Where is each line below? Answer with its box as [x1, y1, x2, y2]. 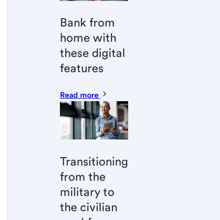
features [59, 61, 104, 76]
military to [59, 184, 114, 199]
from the [59, 169, 106, 184]
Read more [59, 90, 101, 100]
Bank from [59, 15, 115, 30]
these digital [59, 46, 125, 60]
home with [59, 30, 116, 45]
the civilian [59, 199, 117, 214]
